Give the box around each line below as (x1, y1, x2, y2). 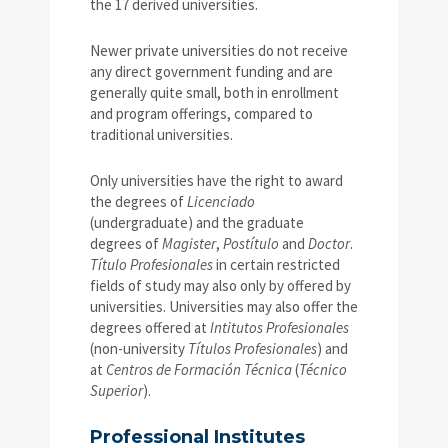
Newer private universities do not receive (90, 41, 348, 61)
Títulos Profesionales (188, 339, 317, 359)
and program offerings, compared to (90, 104, 313, 124)
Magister (162, 234, 216, 254)
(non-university (90, 339, 188, 359)
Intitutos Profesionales (210, 318, 349, 338)
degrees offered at (90, 318, 210, 338)
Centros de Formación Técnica (106, 360, 292, 380)
